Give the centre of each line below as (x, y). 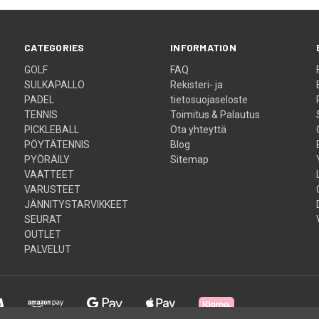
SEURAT (43, 219)
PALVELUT (48, 249)
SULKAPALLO (55, 84)
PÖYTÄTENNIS (57, 144)
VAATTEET (49, 174)
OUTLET (43, 234)
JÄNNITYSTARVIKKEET (77, 204)
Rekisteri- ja (197, 84)
